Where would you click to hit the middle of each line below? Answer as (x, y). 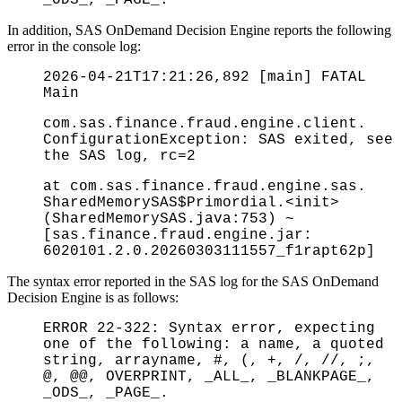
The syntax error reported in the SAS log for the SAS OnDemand (193, 281)
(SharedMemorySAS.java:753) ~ (169, 218)
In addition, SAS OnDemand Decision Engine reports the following (199, 30)
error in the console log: (74, 46)
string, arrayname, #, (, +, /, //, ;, (209, 360)
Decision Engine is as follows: (93, 297)
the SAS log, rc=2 (119, 156)
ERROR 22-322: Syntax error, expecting (209, 328)
